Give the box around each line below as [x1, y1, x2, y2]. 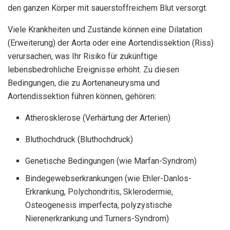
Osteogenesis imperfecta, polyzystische [25, 200, 172, 210]
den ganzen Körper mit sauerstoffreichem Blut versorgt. [8, 3, 207, 13]
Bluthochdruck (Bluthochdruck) [25, 135, 133, 145]
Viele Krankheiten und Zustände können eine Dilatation [8, 25, 202, 35]
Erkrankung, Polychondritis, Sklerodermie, [25, 187, 174, 197]
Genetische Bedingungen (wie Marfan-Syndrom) [25, 156, 197, 166]
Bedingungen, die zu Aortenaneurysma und [8, 78, 160, 88]
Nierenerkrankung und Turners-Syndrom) [25, 214, 169, 224]
